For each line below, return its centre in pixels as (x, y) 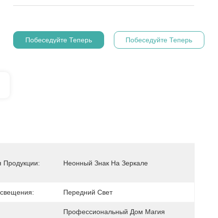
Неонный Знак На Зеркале (106, 163)
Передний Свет (88, 192)
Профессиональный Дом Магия (114, 212)
